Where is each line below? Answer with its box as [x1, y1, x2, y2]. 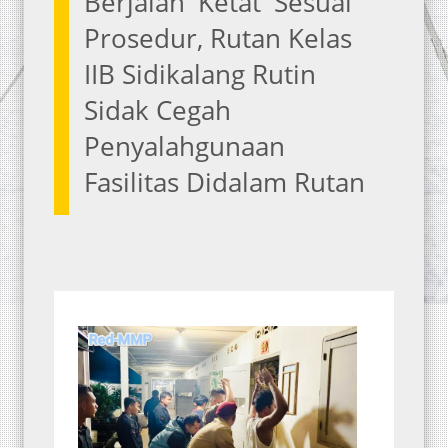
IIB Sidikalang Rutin [84, 55, 316, 92]
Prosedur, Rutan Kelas [84, 19, 352, 56]
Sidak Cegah [84, 91, 231, 128]
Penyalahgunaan [84, 127, 285, 164]
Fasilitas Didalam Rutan [84, 163, 365, 200]
